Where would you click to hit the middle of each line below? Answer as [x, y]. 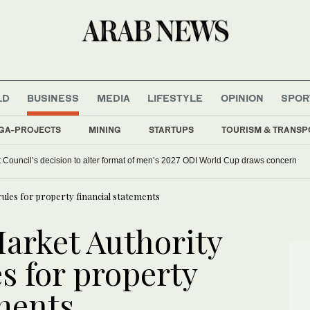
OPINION [242, 98]
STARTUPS [171, 129]
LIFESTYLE [175, 98]
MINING [105, 129]
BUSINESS [53, 98]
